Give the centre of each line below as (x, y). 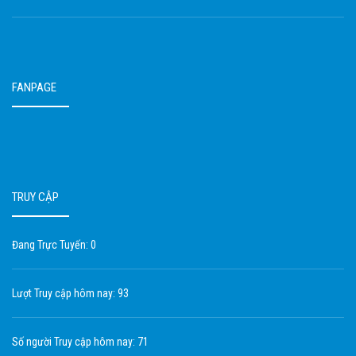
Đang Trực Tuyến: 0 (54, 244)
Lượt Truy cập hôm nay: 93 (70, 293)
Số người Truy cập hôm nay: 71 (80, 341)
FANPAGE (34, 87)
